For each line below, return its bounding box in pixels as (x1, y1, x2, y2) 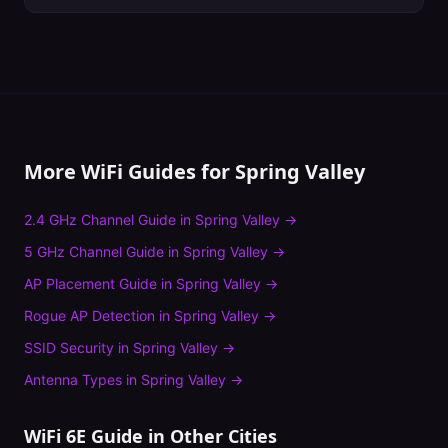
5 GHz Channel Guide (24, 243, 164, 260)
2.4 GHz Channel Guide (24, 211, 176, 228)
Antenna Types (24, 371, 122, 388)
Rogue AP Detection (24, 307, 155, 324)
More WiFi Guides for (24, 158, 235, 185)
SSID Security (24, 339, 114, 356)
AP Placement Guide (24, 275, 157, 292)
